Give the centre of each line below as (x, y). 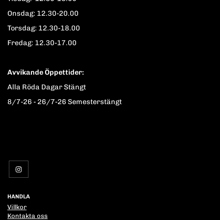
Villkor (17, 207)
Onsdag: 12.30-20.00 (43, 14)
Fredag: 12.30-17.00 (42, 43)
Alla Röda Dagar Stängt (47, 87)
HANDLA (19, 197)
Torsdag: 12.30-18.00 (44, 28)
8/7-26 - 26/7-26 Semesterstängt (65, 102)
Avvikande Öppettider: (46, 72)
